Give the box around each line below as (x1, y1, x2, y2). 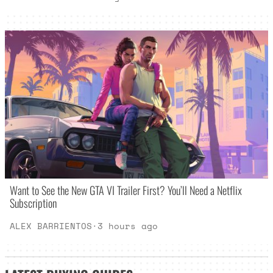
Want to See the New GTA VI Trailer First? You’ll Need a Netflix (10, 181, 243, 198)
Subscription (10, 194, 57, 211)
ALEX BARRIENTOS (10, 219, 93, 232)
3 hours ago (97, 219, 158, 232)
